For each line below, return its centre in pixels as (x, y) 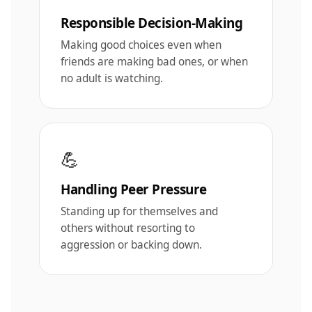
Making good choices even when (141, 45)
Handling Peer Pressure (134, 189)
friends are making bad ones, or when (154, 61)
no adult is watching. (112, 78)
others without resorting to (128, 228)
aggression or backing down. (131, 244)
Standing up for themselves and (139, 211)
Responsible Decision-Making (152, 23)
